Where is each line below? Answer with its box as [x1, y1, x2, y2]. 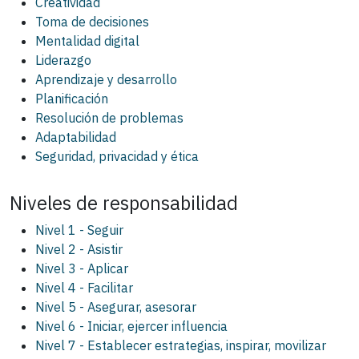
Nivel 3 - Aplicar [35, 260, 128, 277]
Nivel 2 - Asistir [35, 241, 123, 258]
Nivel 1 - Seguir [35, 222, 123, 239]
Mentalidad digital [35, 33, 139, 50]
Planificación [35, 91, 108, 107]
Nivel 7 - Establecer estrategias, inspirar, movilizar [35, 337, 326, 354]
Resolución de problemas [35, 110, 184, 127]
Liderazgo [35, 52, 91, 69]
